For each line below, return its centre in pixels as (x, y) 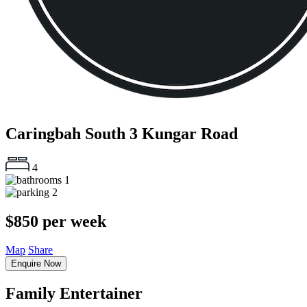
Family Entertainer (74, 294)
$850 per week (56, 221)
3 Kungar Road (184, 133)
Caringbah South (67, 133)
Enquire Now (36, 264)
